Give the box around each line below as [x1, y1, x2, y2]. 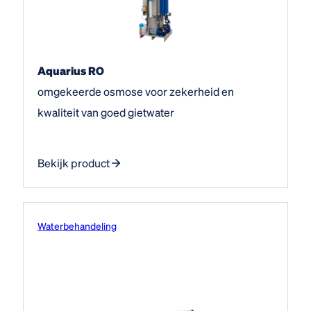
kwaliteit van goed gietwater [37, 104, 174, 119]
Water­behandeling [37, 219, 117, 232]
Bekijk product [37, 155, 110, 170]
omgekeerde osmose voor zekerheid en [37, 83, 234, 99]
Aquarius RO [37, 62, 104, 78]
